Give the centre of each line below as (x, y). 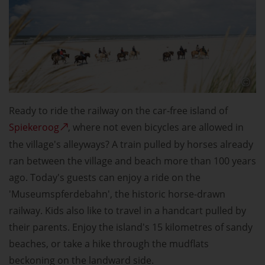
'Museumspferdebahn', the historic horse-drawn (117, 194)
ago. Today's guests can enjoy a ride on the (105, 177)
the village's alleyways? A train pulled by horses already (131, 144)
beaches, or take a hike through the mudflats (109, 243)
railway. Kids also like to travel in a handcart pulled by (127, 210)
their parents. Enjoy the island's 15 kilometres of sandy (131, 227)
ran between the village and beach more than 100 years (132, 161)
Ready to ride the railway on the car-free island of (118, 110)
